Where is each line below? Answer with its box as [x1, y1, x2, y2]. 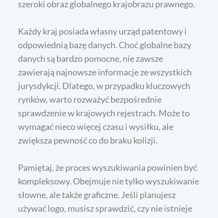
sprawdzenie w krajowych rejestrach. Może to [18, 107, 190, 118]
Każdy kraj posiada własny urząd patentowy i [18, 25, 187, 36]
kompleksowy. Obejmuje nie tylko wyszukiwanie [18, 175, 200, 186]
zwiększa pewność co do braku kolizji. [18, 134, 158, 145]
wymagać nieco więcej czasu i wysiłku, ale [18, 121, 174, 132]
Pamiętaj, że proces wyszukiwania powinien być [18, 162, 198, 173]
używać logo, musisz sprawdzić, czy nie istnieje [18, 202, 193, 214]
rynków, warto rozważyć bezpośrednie [18, 93, 162, 105]
